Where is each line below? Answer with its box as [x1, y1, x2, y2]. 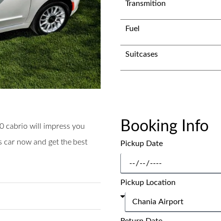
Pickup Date [120, 139, 163, 147]
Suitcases [125, 50, 158, 58]
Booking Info [120, 118, 209, 134]
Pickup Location [120, 179, 176, 187]
